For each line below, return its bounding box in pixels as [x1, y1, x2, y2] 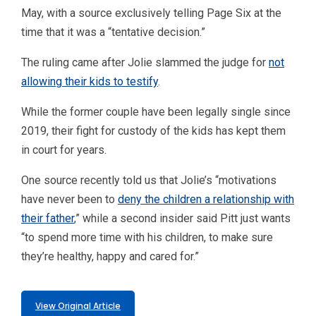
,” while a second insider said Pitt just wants [74, 212, 291, 225]
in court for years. [21, 143, 107, 157]
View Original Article [35, 299, 121, 312]
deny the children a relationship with [118, 193, 294, 206]
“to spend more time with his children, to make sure [21, 231, 273, 244]
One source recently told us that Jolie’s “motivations [21, 174, 276, 187]
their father [21, 212, 74, 225]
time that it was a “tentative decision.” [21, 25, 205, 39]
